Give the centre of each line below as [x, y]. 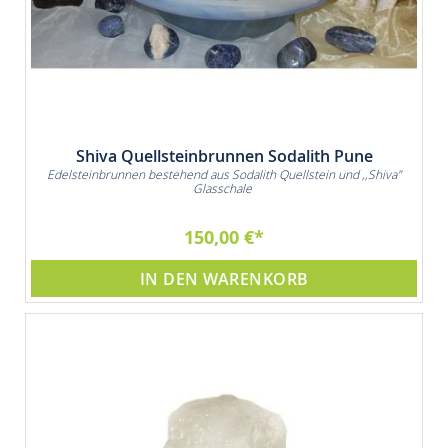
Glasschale [224, 188]
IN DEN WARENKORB [224, 279]
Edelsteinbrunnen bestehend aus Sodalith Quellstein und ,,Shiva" [224, 174]
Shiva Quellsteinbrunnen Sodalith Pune [224, 156]
